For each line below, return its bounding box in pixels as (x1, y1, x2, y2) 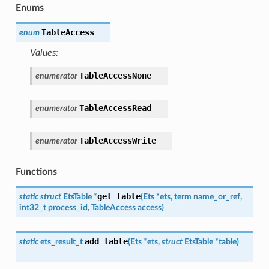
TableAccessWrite (79, 135, 156, 145)
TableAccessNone (79, 70, 151, 80)
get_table (97, 191, 141, 201)
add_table (84, 236, 128, 246)
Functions (15, 166, 57, 177)
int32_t (19, 202, 46, 212)
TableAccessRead (79, 103, 151, 113)
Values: (29, 47, 58, 58)
